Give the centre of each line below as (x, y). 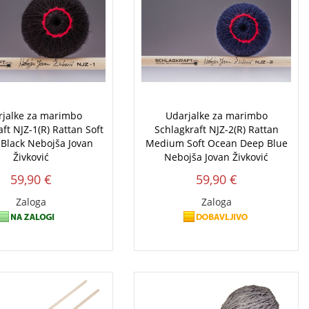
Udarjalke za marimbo (216, 116)
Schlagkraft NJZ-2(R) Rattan (216, 130)
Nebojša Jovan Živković (217, 157)
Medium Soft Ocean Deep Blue (216, 143)
